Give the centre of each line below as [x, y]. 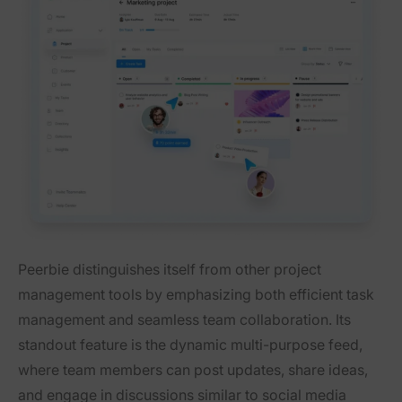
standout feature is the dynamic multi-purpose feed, [190, 344]
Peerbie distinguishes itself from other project [170, 269]
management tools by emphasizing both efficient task [196, 294]
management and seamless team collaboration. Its [184, 319]
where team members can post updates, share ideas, [193, 369]
